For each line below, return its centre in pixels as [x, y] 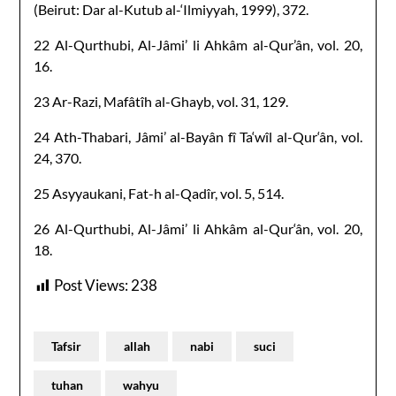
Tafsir [67, 346]
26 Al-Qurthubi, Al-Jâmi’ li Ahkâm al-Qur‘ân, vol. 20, [198, 228]
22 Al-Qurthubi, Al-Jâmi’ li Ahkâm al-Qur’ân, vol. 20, [198, 44]
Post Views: [91, 285]
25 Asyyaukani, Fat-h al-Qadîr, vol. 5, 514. [159, 193]
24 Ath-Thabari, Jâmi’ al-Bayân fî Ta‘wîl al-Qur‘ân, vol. [198, 136]
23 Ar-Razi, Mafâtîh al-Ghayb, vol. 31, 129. [161, 101]
